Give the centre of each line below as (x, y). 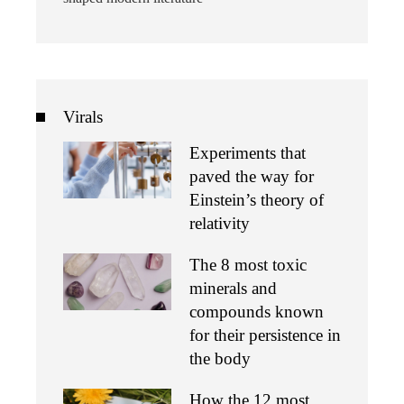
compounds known (257, 312)
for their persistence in (265, 335)
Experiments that (248, 153)
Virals (83, 117)
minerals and (233, 288)
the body (220, 358)
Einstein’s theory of (257, 200)
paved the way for (252, 176)
